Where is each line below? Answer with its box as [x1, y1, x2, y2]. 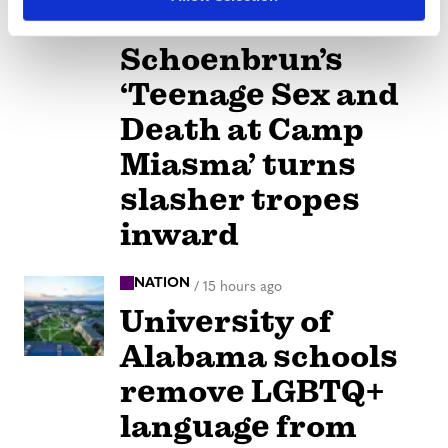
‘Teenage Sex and [120, 74, 399, 114]
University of [120, 302, 332, 342]
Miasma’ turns [120, 144, 356, 184]
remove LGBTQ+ [120, 372, 385, 412]
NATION [134, 275, 190, 291]
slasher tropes [120, 179, 360, 219]
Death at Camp [120, 109, 364, 149]
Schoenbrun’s [120, 39, 343, 79]
